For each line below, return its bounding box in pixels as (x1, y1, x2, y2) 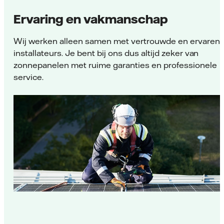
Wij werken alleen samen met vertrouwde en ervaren (13, 35, 220, 46)
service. (13, 71, 43, 82)
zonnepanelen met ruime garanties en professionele (13, 59, 217, 70)
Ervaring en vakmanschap (13, 11, 168, 26)
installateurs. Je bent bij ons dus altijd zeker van (13, 47, 199, 58)
